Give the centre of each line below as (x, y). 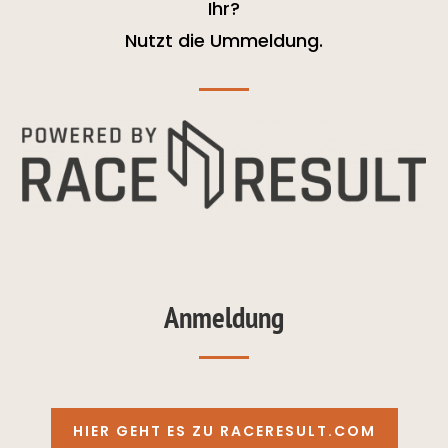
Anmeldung (224, 316)
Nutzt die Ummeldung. (224, 40)
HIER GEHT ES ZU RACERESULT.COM (224, 430)
